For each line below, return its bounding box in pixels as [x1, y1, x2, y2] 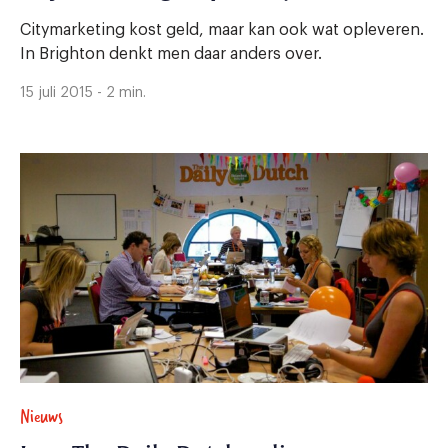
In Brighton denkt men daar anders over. [20, 45, 322, 62]
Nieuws [20, 401, 63, 431]
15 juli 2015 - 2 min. [20, 85, 146, 100]
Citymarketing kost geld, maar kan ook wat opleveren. [20, 21, 424, 38]
